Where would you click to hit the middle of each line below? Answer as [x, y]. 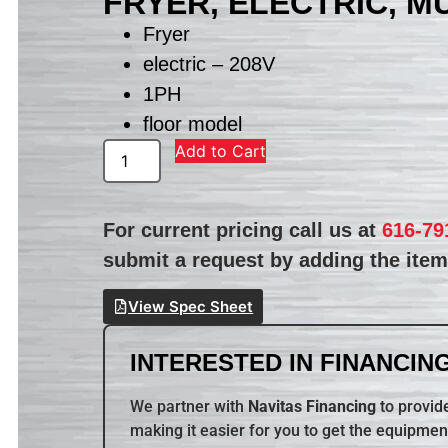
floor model [193, 123]
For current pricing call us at [243, 229]
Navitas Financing [312, 407]
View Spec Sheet [191, 307]
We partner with [189, 407]
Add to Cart [221, 150]
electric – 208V [209, 63]
